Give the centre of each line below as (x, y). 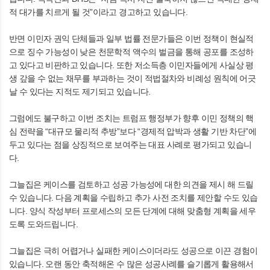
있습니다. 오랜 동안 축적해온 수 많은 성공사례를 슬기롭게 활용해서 (131, 264)
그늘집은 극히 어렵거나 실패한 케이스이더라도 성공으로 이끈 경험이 (133, 250)
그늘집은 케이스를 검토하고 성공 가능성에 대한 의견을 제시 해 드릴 (131, 184)
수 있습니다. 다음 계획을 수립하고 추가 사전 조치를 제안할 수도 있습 (133, 197)
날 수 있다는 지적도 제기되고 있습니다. (80, 91)
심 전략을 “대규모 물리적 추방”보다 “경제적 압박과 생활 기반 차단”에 (133, 131)
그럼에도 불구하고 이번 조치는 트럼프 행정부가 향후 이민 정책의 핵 (131, 118)
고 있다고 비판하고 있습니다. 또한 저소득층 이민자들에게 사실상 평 (131, 65)
